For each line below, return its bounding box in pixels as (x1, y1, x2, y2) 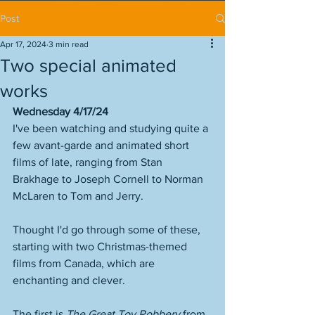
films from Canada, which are (13, 257, 157, 269)
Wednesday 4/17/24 (13, 105, 108, 117)
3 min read (49, 39, 89, 49)
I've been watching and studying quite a (13, 122, 211, 134)
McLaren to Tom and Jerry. (13, 190, 146, 202)
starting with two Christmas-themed (13, 240, 190, 252)
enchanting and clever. (13, 274, 128, 286)
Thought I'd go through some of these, (13, 224, 203, 236)
